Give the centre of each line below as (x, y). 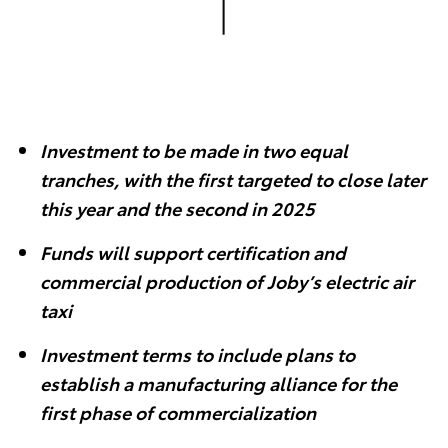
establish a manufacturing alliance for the (218, 383)
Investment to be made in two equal (194, 150)
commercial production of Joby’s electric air (227, 281)
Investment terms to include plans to (197, 354)
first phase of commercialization (178, 412)
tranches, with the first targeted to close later (233, 179)
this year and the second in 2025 (177, 208)
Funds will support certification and (193, 252)
